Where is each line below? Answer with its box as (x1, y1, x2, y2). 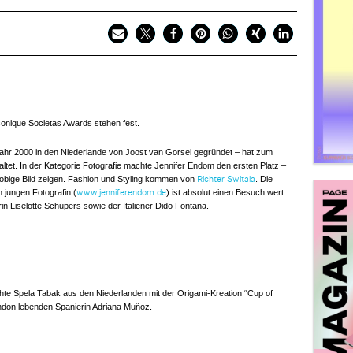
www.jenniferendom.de (76, 188, 166, 197)
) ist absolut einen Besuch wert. (165, 188, 286, 197)
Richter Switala (196, 175, 255, 184)
